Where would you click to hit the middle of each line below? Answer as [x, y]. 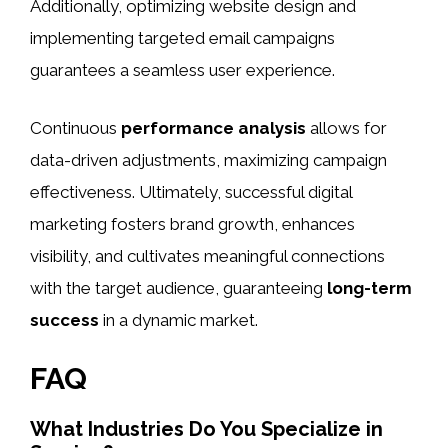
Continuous [75, 127]
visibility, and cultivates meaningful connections [207, 255]
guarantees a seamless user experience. [182, 70]
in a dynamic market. [178, 319]
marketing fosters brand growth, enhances [192, 223]
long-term [369, 287]
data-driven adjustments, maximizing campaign [208, 159]
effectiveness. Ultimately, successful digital [191, 191]
